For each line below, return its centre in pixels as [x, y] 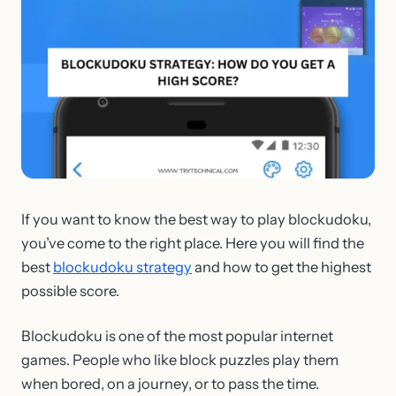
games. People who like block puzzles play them [180, 360]
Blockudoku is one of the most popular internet [177, 336]
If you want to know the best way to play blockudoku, [196, 219]
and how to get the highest [282, 267]
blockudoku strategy [122, 267]
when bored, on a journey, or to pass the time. [171, 384]
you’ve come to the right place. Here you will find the [193, 243]
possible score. [70, 290]
